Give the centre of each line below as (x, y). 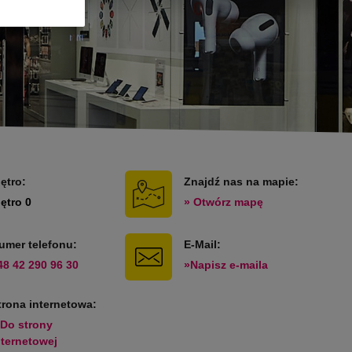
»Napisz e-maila (226, 265)
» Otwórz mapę (224, 202)
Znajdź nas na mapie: (242, 181)
